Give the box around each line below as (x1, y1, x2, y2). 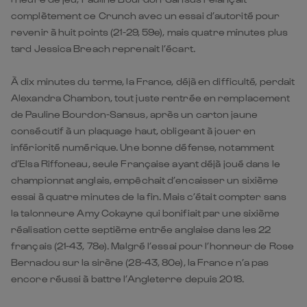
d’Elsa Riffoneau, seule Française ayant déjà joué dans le (11, 158, 280, 170)
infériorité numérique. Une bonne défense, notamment (11, 141, 275, 153)
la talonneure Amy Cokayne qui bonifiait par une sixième (11, 207, 280, 219)
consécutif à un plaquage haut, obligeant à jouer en (11, 125, 256, 137)
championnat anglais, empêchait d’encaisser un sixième (11, 174, 279, 186)
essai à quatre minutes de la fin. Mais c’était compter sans (11, 191, 286, 203)
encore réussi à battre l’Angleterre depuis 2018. (11, 273, 244, 285)
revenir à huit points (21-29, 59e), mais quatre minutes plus (11, 26, 288, 38)
